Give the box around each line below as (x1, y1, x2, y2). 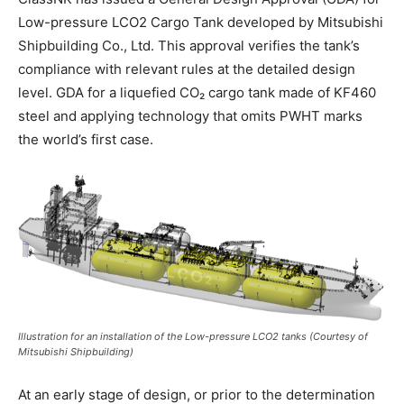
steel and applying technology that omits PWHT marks (18, 107, 363, 125)
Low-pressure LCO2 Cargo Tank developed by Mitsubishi (18, 14, 383, 32)
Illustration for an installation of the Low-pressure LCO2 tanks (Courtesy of (18, 330, 368, 344)
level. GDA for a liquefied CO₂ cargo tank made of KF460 (18, 84, 376, 102)
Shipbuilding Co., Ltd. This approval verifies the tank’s (18, 37, 360, 55)
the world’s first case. (18, 131, 153, 149)
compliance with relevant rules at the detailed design (18, 60, 355, 78)
